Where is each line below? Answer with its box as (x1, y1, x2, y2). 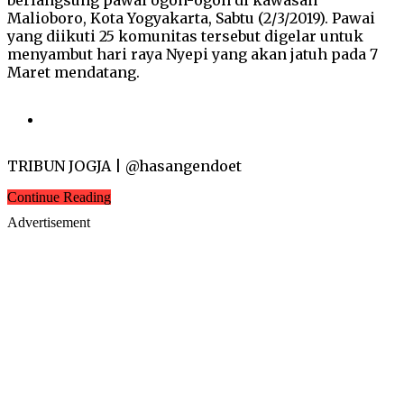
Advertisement (7, 214, 90, 230)
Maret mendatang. (7, 62, 140, 81)
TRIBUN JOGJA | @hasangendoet (7, 156, 242, 175)
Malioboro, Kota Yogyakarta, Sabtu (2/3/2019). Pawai (7, 8, 375, 27)
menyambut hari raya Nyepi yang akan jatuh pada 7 (7, 44, 378, 63)
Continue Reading (7, 188, 111, 205)
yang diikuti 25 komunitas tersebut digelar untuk (7, 26, 363, 45)
